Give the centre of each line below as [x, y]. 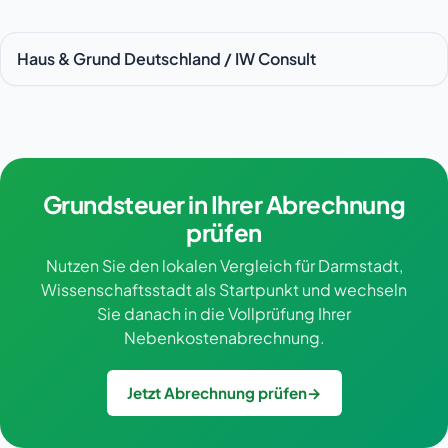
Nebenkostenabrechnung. [224, 338]
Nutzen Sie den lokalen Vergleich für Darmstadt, [224, 266]
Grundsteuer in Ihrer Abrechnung [224, 204]
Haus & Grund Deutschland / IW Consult [166, 59]
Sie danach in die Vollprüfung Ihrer [224, 314]
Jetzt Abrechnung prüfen [216, 393]
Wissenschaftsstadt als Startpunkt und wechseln [224, 290]
